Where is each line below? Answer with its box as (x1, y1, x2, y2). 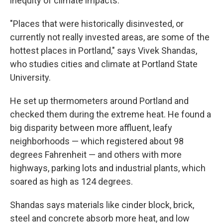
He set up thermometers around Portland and (10, 96, 189, 106)
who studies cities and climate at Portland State (10, 59, 198, 69)
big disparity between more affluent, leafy (10, 122, 172, 133)
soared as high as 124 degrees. (10, 176, 133, 187)
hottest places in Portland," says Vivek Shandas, (10, 45, 197, 56)
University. (10, 72, 51, 83)
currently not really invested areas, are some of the (10, 32, 210, 42)
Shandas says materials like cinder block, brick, (10, 200, 194, 210)
